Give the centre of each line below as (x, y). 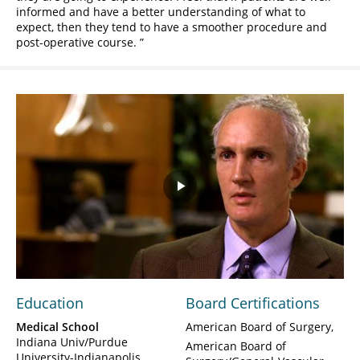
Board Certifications (253, 303)
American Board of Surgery (258, 326)
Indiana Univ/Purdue (72, 342)
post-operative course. (78, 43)
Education (50, 303)
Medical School (57, 326)
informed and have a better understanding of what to (161, 12)
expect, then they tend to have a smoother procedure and (172, 27)
